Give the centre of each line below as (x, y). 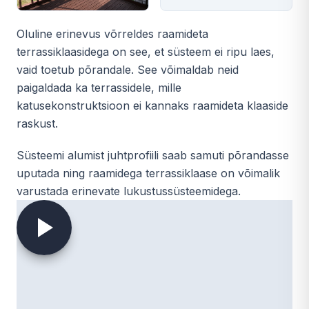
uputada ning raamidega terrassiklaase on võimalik (148, 173)
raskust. (37, 123)
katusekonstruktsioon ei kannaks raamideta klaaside (152, 106)
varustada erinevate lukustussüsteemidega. (129, 191)
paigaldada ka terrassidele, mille (99, 88)
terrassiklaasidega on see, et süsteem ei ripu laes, (146, 52)
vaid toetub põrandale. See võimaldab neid (128, 70)
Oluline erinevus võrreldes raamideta (112, 34)
